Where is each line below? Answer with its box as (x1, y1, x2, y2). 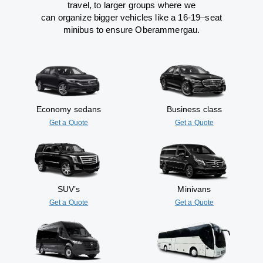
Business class (166, 104, 222, 114)
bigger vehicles (91, 12, 156, 22)
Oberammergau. (135, 24, 200, 35)
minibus (63, 24, 94, 35)
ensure (106, 24, 136, 35)
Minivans (177, 184, 211, 194)
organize (58, 12, 92, 22)
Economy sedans (36, 104, 102, 114)
